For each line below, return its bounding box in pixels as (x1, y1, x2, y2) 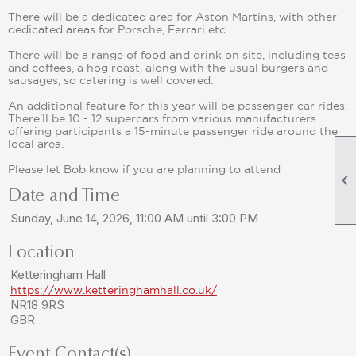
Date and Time (8, 185, 120, 206)
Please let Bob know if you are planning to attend (8, 163, 281, 176)
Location (8, 242, 75, 262)
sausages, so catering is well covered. (8, 74, 213, 87)
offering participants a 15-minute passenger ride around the (8, 125, 338, 137)
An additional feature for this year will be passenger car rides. (8, 99, 347, 112)
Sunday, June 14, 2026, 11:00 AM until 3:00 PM (10, 211, 258, 226)
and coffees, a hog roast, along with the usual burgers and (8, 61, 328, 74)
